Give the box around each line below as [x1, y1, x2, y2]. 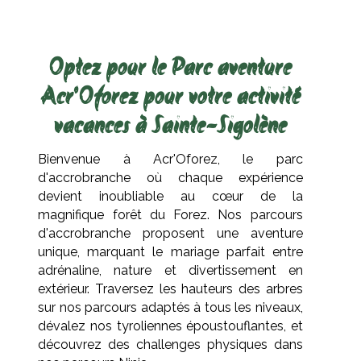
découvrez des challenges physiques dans [38, 337, 303, 352]
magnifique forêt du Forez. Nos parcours [38, 207, 303, 222]
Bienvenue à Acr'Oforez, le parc [38, 151, 303, 167]
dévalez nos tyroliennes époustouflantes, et [38, 318, 303, 334]
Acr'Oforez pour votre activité [40, 85, 301, 111]
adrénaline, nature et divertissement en [38, 263, 303, 278]
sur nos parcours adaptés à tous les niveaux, [38, 300, 303, 315]
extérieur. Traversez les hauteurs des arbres [38, 281, 303, 297]
